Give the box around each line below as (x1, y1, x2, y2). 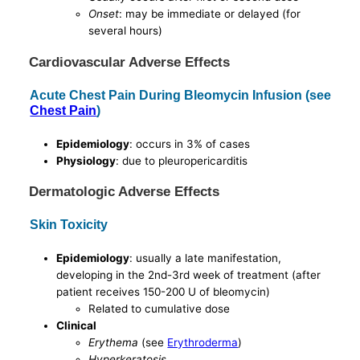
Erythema (88, 335, 139, 349)
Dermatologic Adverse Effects (29, 182, 220, 199)
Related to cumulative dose (88, 301, 231, 315)
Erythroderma (167, 335, 239, 349)
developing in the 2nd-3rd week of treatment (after (56, 268, 321, 281)
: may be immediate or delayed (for (119, 7, 301, 21)
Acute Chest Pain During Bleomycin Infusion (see (30, 87, 332, 102)
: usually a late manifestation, (129, 251, 282, 264)
